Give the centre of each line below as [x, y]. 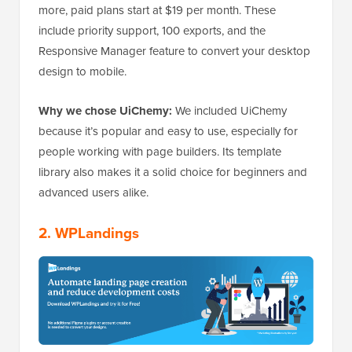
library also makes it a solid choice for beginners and [173, 172]
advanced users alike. [93, 192]
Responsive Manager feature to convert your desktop [174, 51]
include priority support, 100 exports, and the [152, 31]
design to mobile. [82, 71]
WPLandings [97, 233]
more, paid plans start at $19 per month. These [157, 10]
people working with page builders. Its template [160, 152]
